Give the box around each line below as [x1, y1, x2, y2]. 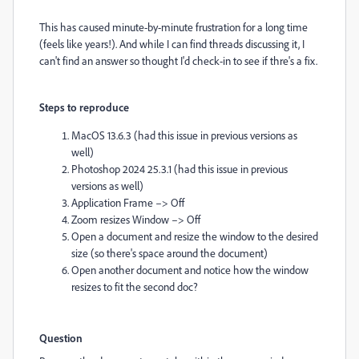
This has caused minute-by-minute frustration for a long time [39, 20, 308, 34]
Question [39, 331, 83, 345]
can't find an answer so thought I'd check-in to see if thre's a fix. [39, 54, 317, 67]
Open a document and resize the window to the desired [71, 229, 318, 243]
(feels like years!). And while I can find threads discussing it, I [39, 37, 305, 50]
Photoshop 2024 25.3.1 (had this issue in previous [71, 162, 288, 175]
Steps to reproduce [39, 100, 129, 114]
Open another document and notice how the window [71, 263, 309, 276]
